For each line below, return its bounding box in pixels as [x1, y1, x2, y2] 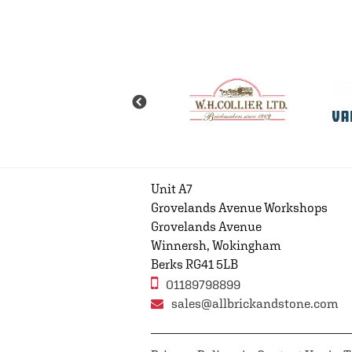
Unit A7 [151, 181, 192, 197]
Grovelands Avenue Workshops [151, 200, 328, 216]
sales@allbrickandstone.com [171, 296, 339, 312]
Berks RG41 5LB [151, 257, 238, 273]
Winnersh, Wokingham [151, 238, 281, 254]
